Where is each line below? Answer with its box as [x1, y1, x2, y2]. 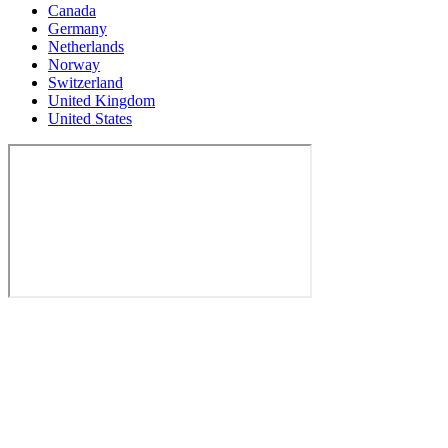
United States [48, 110, 132, 128]
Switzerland [48, 74, 123, 92]
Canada [48, 2, 96, 20]
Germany [48, 20, 107, 38]
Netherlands [48, 38, 124, 56]
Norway [48, 56, 100, 74]
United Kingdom [48, 92, 155, 110]
